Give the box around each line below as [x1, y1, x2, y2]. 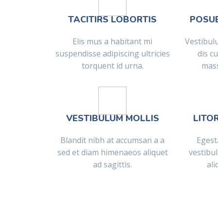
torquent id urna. [81, 60, 144, 72]
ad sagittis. [93, 159, 132, 170]
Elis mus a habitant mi [73, 36, 152, 47]
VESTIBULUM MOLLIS [66, 112, 159, 125]
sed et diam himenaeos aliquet [57, 147, 168, 158]
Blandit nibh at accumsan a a [60, 135, 164, 146]
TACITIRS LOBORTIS [68, 14, 157, 26]
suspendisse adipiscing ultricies [55, 48, 170, 59]
